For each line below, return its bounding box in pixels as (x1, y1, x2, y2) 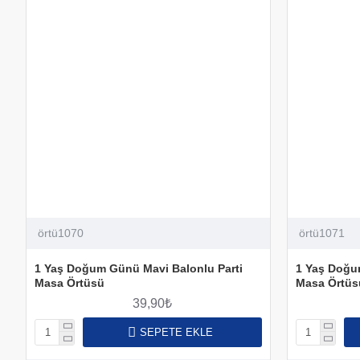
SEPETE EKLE (139, 325, 213, 338)
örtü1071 (298, 226, 345, 239)
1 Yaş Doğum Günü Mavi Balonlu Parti (35, 261, 243, 275)
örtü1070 (38, 226, 84, 239)
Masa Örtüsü (35, 276, 104, 289)
